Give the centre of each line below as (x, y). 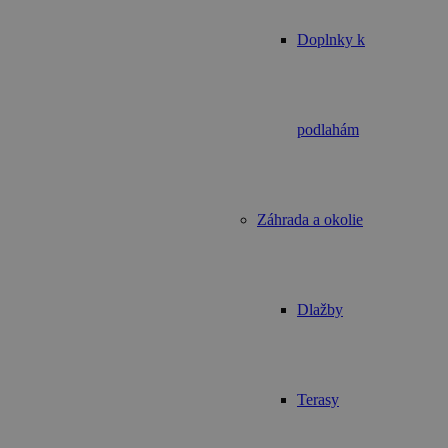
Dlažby (320, 309)
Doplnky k (331, 39)
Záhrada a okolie (310, 219)
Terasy (318, 399)
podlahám (328, 129)
